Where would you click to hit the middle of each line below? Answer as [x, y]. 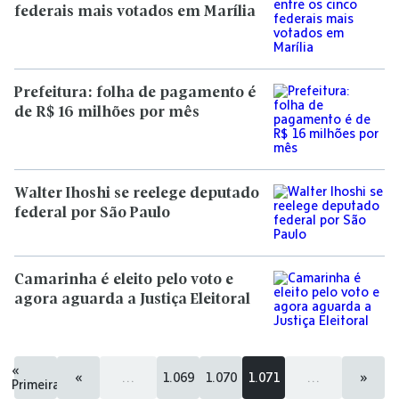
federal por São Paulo [92, 213]
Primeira [36, 384]
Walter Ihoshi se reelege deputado [137, 194]
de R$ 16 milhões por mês [107, 113]
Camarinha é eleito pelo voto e [124, 280]
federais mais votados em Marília [135, 12]
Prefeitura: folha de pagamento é [135, 93]
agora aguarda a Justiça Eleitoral [132, 300]
